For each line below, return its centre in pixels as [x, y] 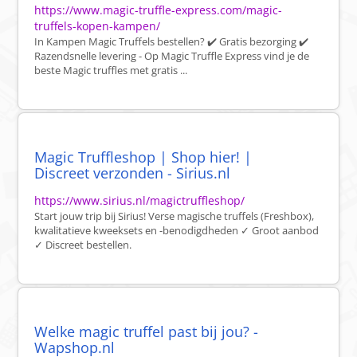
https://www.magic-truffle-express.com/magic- [159, 10]
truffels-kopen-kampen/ [98, 26]
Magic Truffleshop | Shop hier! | [143, 157]
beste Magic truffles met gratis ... [111, 71]
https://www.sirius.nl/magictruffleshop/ [140, 201]
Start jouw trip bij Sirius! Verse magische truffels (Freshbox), [175, 216]
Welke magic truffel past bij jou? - [147, 332]
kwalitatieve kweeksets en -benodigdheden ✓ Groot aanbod [177, 231]
